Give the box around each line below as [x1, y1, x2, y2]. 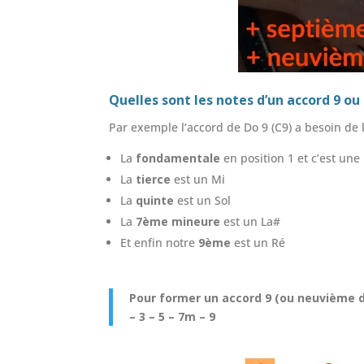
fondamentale [136, 149, 221, 166]
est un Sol [174, 192, 232, 208]
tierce [136, 171, 171, 187]
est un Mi [171, 171, 226, 187]
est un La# [220, 213, 281, 229]
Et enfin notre [120, 234, 199, 250]
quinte [136, 192, 175, 208]
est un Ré [231, 234, 286, 250]
